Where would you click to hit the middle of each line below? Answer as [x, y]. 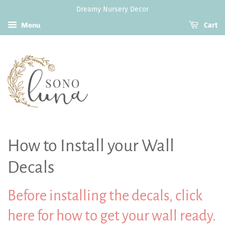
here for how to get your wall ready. [112, 215]
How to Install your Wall [91, 145]
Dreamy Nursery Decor [113, 9]
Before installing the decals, [90, 195]
